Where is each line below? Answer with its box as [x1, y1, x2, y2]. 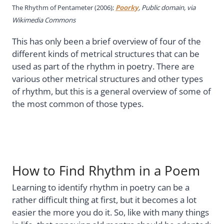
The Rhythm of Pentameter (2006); [12, 3, 115, 12]
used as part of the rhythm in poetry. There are [12, 60, 194, 72]
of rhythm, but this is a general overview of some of [12, 85, 211, 97]
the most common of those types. [12, 98, 143, 110]
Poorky [115, 3, 138, 12]
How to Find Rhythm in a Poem [12, 161, 200, 180]
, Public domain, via [138, 3, 195, 12]
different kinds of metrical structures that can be [12, 48, 199, 60]
